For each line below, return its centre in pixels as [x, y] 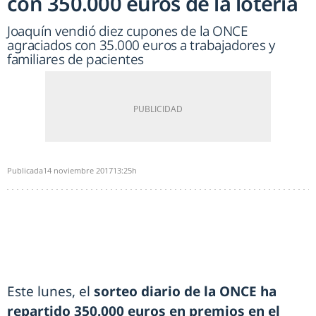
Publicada [25, 171]
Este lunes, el [50, 292]
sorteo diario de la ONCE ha [185, 292]
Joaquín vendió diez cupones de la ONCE [127, 31]
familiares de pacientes [75, 60]
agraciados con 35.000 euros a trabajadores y [141, 45]
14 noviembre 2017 [78, 171]
